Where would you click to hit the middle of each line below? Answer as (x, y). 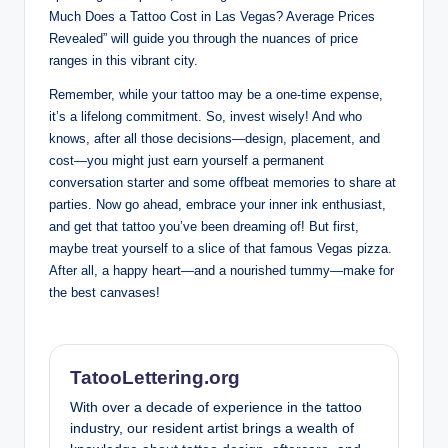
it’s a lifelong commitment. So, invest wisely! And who (205, 116)
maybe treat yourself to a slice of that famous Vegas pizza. (220, 248)
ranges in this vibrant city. (123, 60)
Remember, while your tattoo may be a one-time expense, (216, 94)
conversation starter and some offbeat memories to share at (222, 182)
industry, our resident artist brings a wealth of (212, 428)
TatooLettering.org (155, 377)
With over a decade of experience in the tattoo (216, 407)
